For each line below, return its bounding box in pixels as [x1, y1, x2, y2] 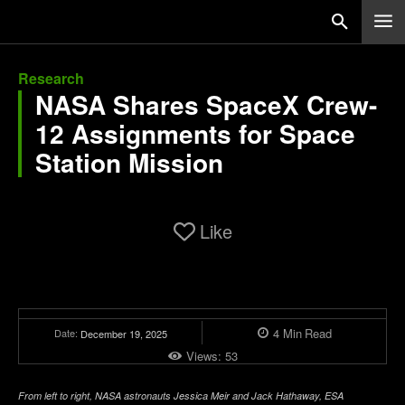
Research [18, 68, 84, 89]
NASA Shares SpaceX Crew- [35, 86, 377, 123]
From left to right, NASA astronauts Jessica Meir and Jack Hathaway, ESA [18, 389, 344, 403]
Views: [185, 346, 225, 364]
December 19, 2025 [80, 325, 167, 341]
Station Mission [35, 144, 223, 181]
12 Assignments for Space [35, 115, 355, 152]
